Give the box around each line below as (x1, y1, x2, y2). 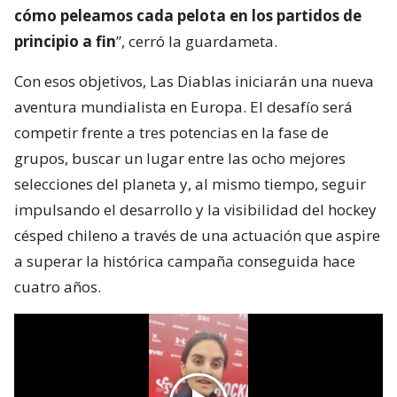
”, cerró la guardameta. (116, 30, 277, 51)
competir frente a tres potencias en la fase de (14, 121, 329, 143)
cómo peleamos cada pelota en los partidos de (14, 4, 362, 26)
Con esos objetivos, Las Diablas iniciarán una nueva (14, 70, 374, 91)
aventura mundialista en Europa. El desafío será (14, 96, 353, 117)
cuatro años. (14, 276, 101, 297)
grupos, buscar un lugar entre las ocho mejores (14, 147, 346, 168)
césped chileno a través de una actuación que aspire (14, 224, 380, 245)
